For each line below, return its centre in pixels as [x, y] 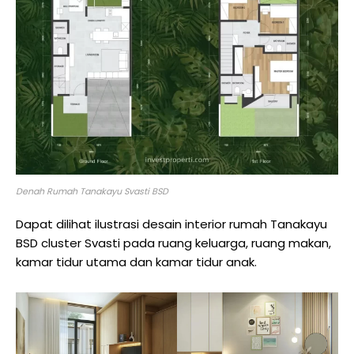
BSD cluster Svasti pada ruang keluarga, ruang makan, [173, 243]
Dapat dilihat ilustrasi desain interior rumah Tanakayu [171, 224]
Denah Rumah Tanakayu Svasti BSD [92, 192]
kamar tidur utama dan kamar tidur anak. [136, 262]
